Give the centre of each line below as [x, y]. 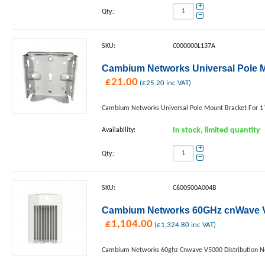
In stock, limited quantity [216, 130]
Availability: [119, 130]
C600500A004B [195, 188]
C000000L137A [194, 46]
